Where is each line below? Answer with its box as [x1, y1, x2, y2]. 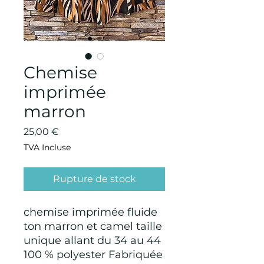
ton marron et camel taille [24, 220, 162, 233]
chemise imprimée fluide [24, 206, 157, 219]
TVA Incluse [24, 142, 71, 153]
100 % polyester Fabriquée [24, 248, 163, 261]
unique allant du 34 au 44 [24, 234, 161, 247]
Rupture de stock [52, 173, 136, 184]
